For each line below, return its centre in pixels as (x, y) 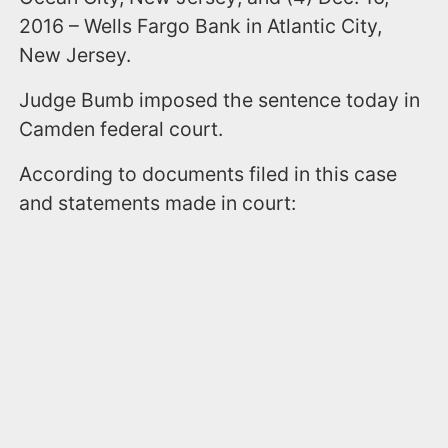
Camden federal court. (121, 129)
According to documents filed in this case (208, 174)
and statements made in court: (158, 203)
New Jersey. (75, 55)
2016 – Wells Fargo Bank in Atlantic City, (201, 26)
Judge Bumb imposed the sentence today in (220, 100)
